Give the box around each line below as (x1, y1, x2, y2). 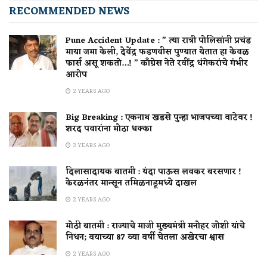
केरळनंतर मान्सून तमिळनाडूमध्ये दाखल (66, 176, 197, 191)
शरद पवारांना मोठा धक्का (66, 122, 152, 137)
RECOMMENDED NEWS (9, 2, 129, 21)
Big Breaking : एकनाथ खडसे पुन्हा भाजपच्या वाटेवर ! (66, 110, 253, 126)
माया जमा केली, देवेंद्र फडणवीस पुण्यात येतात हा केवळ (66, 45, 249, 60)
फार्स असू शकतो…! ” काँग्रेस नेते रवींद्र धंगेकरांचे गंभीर (66, 56, 248, 72)
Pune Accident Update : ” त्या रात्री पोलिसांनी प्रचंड (66, 33, 251, 49)
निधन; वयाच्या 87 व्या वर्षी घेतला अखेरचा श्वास (66, 230, 224, 246)
